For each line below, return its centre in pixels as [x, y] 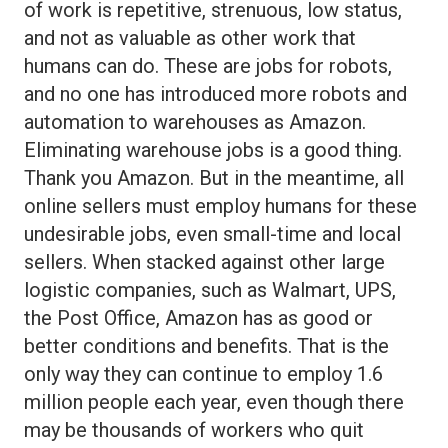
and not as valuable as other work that [190, 37]
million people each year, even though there [214, 401]
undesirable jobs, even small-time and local [212, 233]
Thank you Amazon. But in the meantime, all [214, 177]
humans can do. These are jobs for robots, [208, 65]
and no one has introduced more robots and [215, 93]
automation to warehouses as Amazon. [195, 121]
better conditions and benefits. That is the [206, 345]
